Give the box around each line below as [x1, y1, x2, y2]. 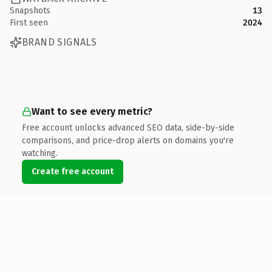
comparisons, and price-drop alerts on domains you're [22, 135, 234, 146]
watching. [22, 148, 58, 158]
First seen [10, 17, 48, 28]
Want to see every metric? [32, 105, 152, 117]
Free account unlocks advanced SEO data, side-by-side [22, 122, 234, 133]
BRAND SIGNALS [22, 36, 97, 48]
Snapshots [10, 5, 50, 16]
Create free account [32, 166, 114, 177]
